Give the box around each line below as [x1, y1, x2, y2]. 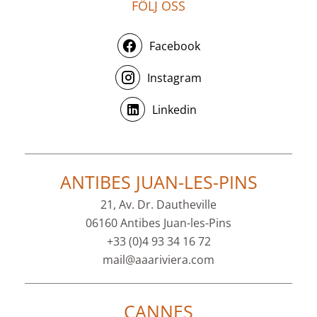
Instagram [147, 69, 202, 86]
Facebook [149, 38, 200, 54]
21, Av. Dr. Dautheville [100, 197, 217, 213]
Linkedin [152, 101, 197, 117]
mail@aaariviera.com [103, 252, 214, 268]
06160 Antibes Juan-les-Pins [86, 215, 231, 231]
